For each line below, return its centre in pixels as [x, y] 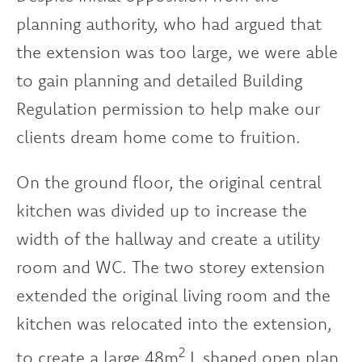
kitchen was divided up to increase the [162, 210]
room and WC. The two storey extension [170, 266]
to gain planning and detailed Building [159, 80]
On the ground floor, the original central [169, 181]
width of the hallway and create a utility [168, 238]
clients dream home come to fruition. [158, 136]
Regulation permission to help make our [168, 108]
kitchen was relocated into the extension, [174, 323]
